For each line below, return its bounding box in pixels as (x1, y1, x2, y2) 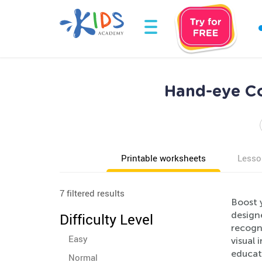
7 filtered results (60, 187, 125, 199)
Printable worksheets (121, 152, 206, 164)
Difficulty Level (60, 210, 153, 229)
